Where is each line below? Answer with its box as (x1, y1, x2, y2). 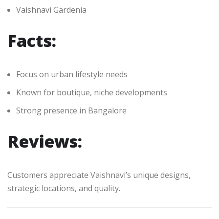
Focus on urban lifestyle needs (16, 69, 128, 80)
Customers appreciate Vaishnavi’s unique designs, (7, 170, 191, 181)
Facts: (7, 29, 56, 52)
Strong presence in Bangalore (16, 105, 127, 116)
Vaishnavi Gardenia (16, 4, 87, 16)
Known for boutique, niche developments (16, 87, 167, 98)
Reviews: (7, 130, 82, 153)
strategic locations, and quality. (7, 183, 120, 194)
